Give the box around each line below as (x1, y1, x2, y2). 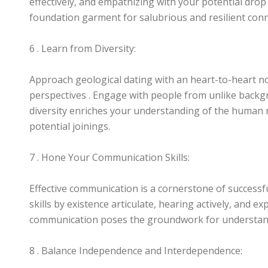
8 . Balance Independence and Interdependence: (29, 244, 242, 257)
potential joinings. (29, 120, 110, 133)
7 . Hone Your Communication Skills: (29, 151, 190, 164)
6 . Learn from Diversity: (29, 42, 136, 55)
